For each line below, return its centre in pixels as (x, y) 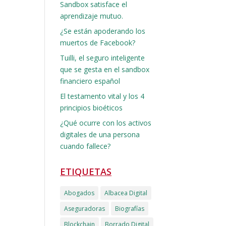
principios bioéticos (92, 108)
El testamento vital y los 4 (102, 96)
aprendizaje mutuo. (92, 16)
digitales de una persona (100, 134)
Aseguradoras (85, 209)
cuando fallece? (86, 146)
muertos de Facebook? (98, 43)
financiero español (90, 81)
